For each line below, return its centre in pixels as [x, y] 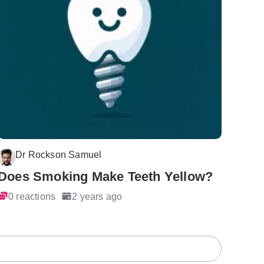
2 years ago [97, 197]
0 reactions [32, 197]
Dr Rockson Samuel [59, 154]
